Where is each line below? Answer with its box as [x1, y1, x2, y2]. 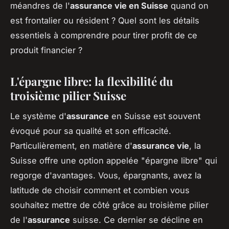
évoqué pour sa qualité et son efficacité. [10, 126, 171, 136]
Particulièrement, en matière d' [10, 141, 132, 151]
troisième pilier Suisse [10, 87, 126, 103]
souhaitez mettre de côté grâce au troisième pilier [10, 200, 209, 211]
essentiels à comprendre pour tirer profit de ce [10, 30, 197, 40]
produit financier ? [10, 44, 82, 55]
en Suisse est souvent [109, 111, 200, 122]
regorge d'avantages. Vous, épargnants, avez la [10, 170, 201, 181]
